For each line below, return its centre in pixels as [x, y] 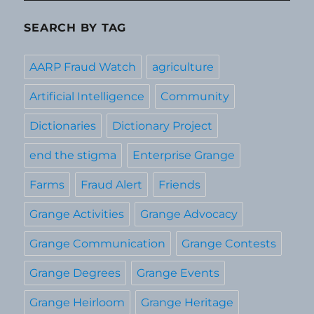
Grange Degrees [75, 273]
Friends [180, 184]
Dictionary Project [163, 125]
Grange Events [178, 273]
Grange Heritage [187, 302]
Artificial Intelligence [87, 96]
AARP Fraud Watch [83, 67]
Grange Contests [229, 243]
